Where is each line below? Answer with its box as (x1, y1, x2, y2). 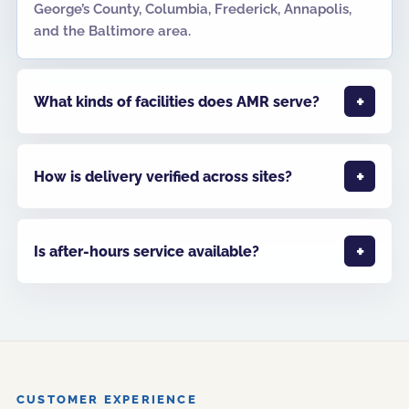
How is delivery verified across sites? (34, 167, 292, 185)
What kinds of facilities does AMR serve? (34, 92, 320, 110)
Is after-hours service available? (34, 242, 259, 260)
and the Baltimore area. (34, 23, 191, 39)
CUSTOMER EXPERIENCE (16, 393, 197, 406)
